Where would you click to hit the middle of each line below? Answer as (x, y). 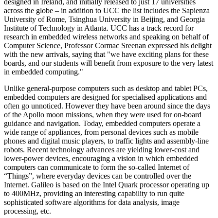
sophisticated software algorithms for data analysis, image (92, 202)
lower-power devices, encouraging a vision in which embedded (101, 159)
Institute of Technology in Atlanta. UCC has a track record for (99, 28)
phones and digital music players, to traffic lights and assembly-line (106, 141)
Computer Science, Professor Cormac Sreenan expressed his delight (108, 46)
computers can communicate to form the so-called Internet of (97, 167)
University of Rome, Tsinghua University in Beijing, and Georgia (104, 19)
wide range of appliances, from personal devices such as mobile (101, 132)
